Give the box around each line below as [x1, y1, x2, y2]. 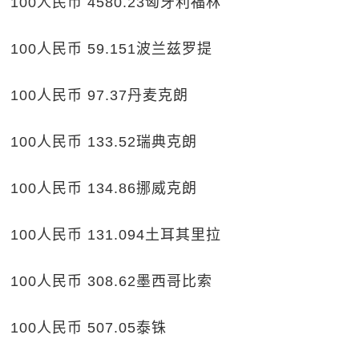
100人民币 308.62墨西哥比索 [10, 273, 213, 289]
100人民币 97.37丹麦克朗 [10, 87, 189, 103]
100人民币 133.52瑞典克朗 [10, 134, 198, 150]
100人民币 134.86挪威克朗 [10, 180, 198, 196]
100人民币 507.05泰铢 [10, 320, 167, 336]
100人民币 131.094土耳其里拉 [10, 227, 222, 243]
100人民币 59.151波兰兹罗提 [10, 41, 213, 57]
